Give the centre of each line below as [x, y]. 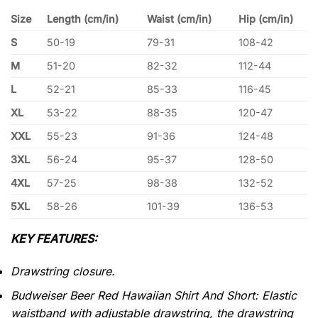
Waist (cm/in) [180, 18]
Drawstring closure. [63, 271]
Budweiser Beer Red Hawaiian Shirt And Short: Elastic [154, 296]
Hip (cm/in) [266, 18]
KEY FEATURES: [54, 238]
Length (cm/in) [83, 18]
